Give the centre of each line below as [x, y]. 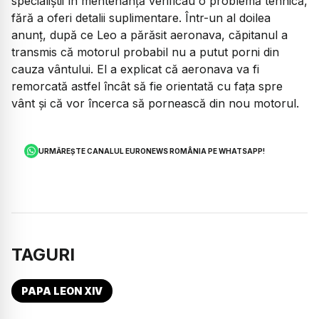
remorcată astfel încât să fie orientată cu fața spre [147, 87]
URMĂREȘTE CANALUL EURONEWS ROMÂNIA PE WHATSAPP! [152, 151]
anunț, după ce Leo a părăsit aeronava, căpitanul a [150, 35]
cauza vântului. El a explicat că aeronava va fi [135, 69]
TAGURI [43, 254]
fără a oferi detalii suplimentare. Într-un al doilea [141, 18]
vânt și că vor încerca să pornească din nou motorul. [155, 104]
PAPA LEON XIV [62, 291]
